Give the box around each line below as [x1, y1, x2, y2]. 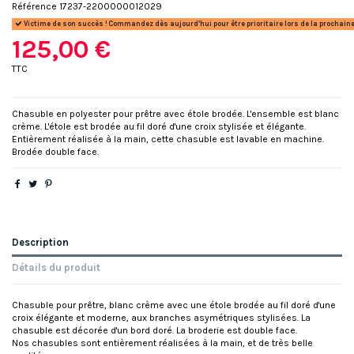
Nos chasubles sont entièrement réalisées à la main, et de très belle [12, 337, 313, 349]
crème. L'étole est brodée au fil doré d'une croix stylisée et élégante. [12, 121, 306, 133]
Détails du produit [12, 261, 100, 273]
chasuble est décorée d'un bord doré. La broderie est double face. [12, 325, 297, 337]
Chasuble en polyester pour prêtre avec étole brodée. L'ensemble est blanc [12, 108, 339, 120]
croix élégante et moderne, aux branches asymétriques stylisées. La [12, 312, 311, 324]
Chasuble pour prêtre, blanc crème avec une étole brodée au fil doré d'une [12, 299, 336, 311]
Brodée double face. [12, 146, 99, 158]
